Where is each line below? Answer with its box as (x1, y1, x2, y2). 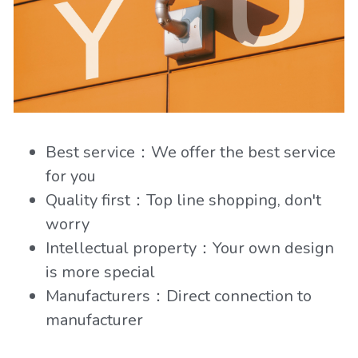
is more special (45, 261, 155, 284)
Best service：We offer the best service (45, 141, 336, 164)
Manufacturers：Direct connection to (45, 285, 312, 308)
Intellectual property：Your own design (45, 237, 334, 260)
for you (45, 165, 96, 188)
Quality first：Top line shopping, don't (45, 189, 321, 212)
